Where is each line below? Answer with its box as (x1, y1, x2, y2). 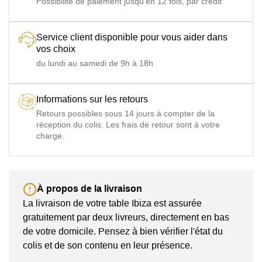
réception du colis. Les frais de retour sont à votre (36, 119, 220, 129)
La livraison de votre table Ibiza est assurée (23, 198, 202, 209)
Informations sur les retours (36, 94, 148, 104)
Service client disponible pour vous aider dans (36, 32, 227, 42)
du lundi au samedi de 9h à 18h (36, 58, 153, 68)
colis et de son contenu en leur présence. (23, 240, 192, 251)
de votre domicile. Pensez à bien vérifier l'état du (23, 226, 223, 237)
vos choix (36, 43, 75, 54)
